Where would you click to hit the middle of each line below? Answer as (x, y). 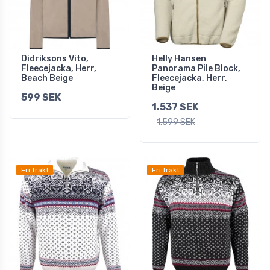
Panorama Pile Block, (196, 69)
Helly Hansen (179, 59)
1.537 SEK (175, 107)
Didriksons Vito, (55, 59)
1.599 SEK (176, 122)
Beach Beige (47, 78)
